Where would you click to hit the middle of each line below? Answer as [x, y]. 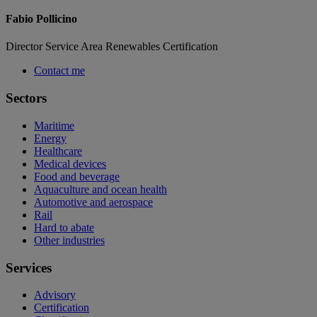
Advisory [55, 295]
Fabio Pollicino [41, 19]
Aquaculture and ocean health [100, 189]
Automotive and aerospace [93, 202]
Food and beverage [77, 176]
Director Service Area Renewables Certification [112, 47]
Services [29, 267]
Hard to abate [64, 227]
